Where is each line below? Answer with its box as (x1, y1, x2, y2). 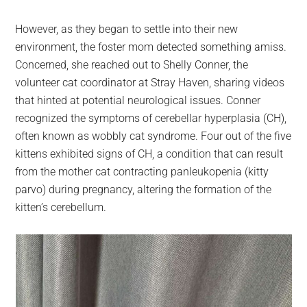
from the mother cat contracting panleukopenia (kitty (15, 165, 269, 179)
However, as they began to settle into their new (15, 23, 238, 36)
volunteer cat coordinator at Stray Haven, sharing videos (15, 76, 285, 90)
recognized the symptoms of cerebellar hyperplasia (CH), (15, 112, 287, 125)
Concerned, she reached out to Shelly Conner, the (15, 58, 249, 72)
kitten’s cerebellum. (15, 201, 107, 214)
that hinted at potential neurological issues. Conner (15, 94, 261, 108)
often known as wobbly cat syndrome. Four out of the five (15, 130, 292, 143)
